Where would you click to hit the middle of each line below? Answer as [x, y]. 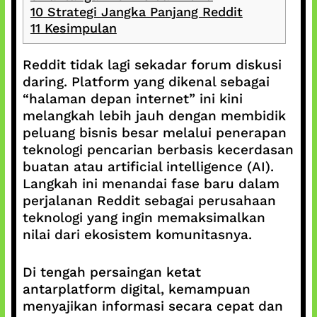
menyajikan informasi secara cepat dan [152, 306]
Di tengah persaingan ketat [111, 272]
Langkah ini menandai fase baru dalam [151, 184]
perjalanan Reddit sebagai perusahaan [149, 201]
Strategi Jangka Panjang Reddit [143, 12]
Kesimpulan [78, 28]
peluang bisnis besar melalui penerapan [154, 133]
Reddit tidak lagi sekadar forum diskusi [152, 65]
